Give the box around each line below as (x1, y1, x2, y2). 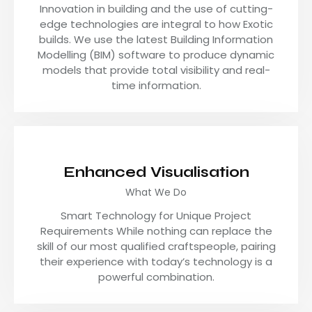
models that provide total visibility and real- (42, 62, 270, 77)
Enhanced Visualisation (63, 163, 249, 181)
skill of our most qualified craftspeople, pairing (36, 238, 276, 253)
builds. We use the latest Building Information (39, 31, 273, 47)
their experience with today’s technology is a (40, 253, 272, 269)
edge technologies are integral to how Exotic (39, 16, 273, 31)
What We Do (125, 185, 187, 199)
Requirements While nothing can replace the (40, 223, 272, 238)
